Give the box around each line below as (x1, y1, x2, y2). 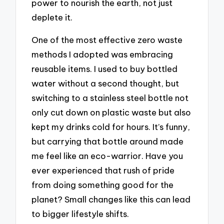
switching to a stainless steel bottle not (31, 92, 189, 103)
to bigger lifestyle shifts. (31, 208, 129, 219)
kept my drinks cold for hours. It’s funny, (31, 121, 190, 132)
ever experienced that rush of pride (31, 164, 175, 175)
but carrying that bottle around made (31, 135, 184, 146)
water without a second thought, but (31, 77, 179, 88)
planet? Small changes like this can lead (31, 193, 191, 204)
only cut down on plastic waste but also (31, 106, 191, 117)
